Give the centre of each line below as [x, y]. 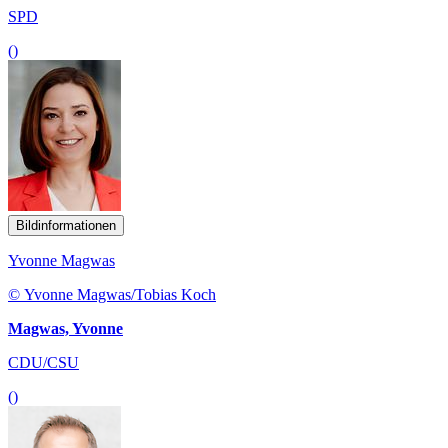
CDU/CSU [43, 362]
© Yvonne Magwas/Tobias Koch [112, 294]
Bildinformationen [66, 225]
